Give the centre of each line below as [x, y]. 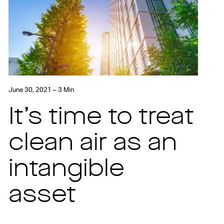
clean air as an [93, 144]
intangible [67, 170]
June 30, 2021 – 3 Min [41, 90]
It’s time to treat [101, 118]
